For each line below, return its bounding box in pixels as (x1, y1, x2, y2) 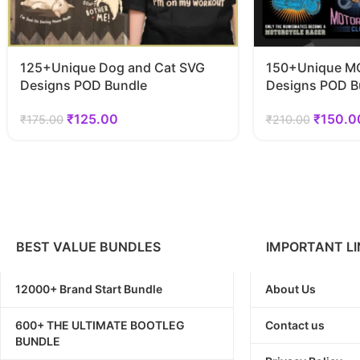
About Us (264, 282, 316, 297)
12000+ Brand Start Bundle (15, 282, 162, 297)
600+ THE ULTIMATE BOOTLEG (15, 318, 185, 333)
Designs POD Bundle (20, 77, 147, 94)
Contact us (264, 318, 325, 333)
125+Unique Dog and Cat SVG (20, 59, 205, 76)
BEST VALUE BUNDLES (16, 239, 161, 256)
